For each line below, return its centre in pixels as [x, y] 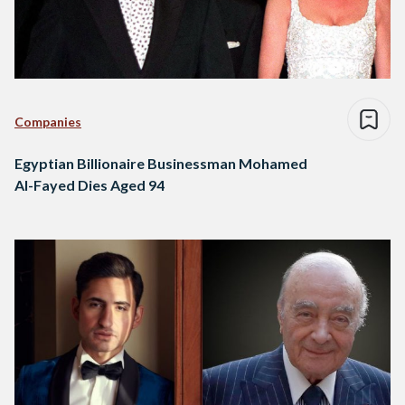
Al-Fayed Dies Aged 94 [89, 185]
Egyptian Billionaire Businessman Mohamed [161, 164]
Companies [48, 122]
